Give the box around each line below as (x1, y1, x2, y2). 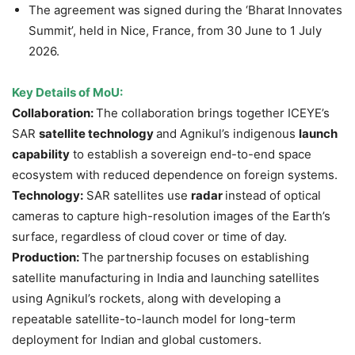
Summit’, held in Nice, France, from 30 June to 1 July (29, 23, 322, 39)
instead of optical (225, 188, 321, 204)
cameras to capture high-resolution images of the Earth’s (12, 208, 330, 224)
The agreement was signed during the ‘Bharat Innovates (29, 2, 342, 18)
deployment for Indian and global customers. (12, 332, 261, 348)
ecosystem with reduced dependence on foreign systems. (12, 167, 338, 183)
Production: (12, 250, 82, 265)
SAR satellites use (83, 188, 191, 204)
